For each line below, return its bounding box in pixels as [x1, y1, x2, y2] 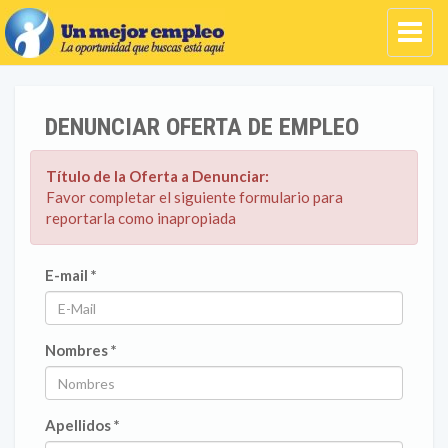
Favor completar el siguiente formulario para [46, 188, 343, 206]
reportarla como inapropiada [46, 209, 236, 227]
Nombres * [45, 341, 117, 359]
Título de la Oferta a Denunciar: [46, 167, 269, 185]
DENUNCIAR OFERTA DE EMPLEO [45, 113, 359, 141]
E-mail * [45, 266, 97, 284]
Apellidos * [45, 416, 120, 434]
